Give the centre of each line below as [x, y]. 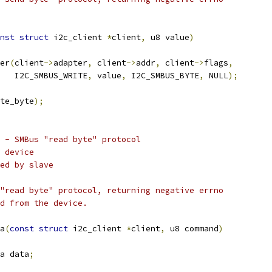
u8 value [168, 37]
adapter [70, 63]
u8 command [192, 229]
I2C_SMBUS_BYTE [163, 76]
